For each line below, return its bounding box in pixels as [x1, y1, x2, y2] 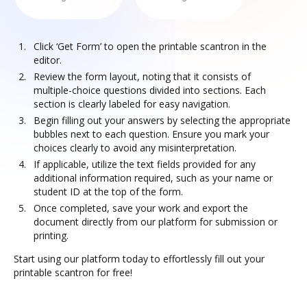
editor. [34, 53, 62, 66]
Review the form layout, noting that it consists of [34, 70, 251, 83]
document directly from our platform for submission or [34, 215, 278, 228]
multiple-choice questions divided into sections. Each [34, 84, 266, 97]
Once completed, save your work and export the [34, 201, 248, 214]
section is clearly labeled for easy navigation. [34, 97, 230, 110]
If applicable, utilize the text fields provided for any [34, 158, 256, 171]
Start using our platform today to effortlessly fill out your [14, 252, 265, 265]
